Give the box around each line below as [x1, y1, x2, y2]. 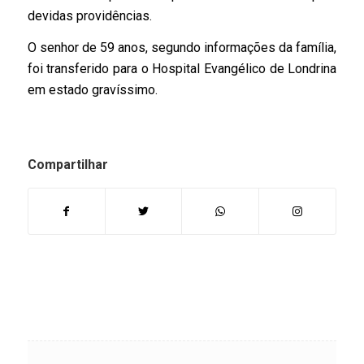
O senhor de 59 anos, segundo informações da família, [27, 40, 337, 56]
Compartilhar [27, 156, 108, 172]
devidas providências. [27, 7, 152, 24]
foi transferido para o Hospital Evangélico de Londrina [27, 61, 337, 77]
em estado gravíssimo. [27, 82, 158, 98]
